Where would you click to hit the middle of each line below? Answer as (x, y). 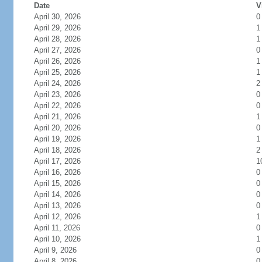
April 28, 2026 (57, 39)
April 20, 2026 (57, 128)
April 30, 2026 (57, 17)
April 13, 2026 (57, 206)
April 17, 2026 (57, 161)
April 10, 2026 (57, 239)
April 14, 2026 (57, 194)
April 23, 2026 (57, 94)
